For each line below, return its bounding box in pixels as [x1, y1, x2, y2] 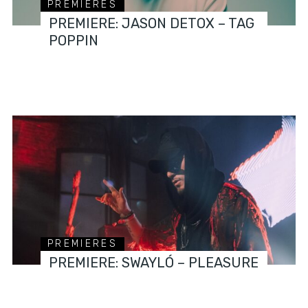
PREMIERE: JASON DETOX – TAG [49, 14, 255, 32]
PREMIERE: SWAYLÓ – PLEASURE [49, 254, 259, 271]
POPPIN [49, 32, 99, 49]
